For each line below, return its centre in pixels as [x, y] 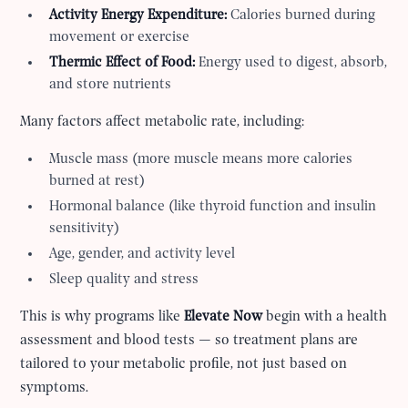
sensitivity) [85, 229]
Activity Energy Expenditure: [140, 16]
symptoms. [55, 388]
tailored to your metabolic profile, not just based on [184, 365]
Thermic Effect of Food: [122, 63]
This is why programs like [102, 317]
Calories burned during [303, 16]
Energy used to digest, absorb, [291, 63]
